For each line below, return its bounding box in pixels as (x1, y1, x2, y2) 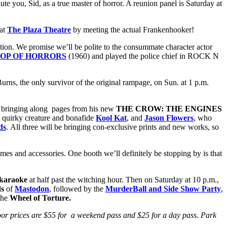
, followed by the (49, 184, 105, 193)
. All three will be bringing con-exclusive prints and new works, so (6, 122, 219, 131)
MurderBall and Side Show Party (105, 184, 221, 193)
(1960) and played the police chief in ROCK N (66, 51, 219, 60)
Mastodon (15, 184, 49, 193)
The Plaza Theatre (7, 25, 71, 34)
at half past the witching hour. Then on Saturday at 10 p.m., (27, 175, 219, 184)
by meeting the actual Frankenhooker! (71, 25, 194, 34)
